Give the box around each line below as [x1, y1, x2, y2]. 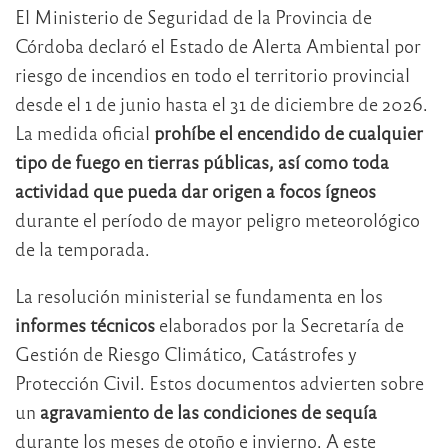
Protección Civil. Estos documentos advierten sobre [15, 371, 424, 395]
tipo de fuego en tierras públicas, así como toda [15, 150, 389, 174]
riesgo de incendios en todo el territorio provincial [15, 63, 410, 87]
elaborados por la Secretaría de [155, 313, 404, 337]
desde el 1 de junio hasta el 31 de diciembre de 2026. [15, 92, 428, 116]
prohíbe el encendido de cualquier [154, 121, 423, 145]
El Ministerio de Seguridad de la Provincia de [15, 5, 372, 29]
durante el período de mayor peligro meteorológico [15, 208, 420, 232]
